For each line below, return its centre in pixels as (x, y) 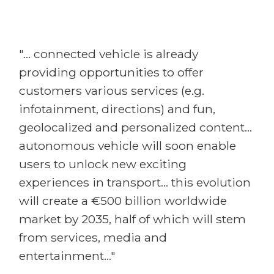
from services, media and (93, 237)
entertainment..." (67, 256)
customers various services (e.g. (112, 91)
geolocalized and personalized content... (135, 127)
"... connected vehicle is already (109, 54)
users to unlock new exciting (103, 164)
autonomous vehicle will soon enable (128, 146)
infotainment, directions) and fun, (117, 109)
